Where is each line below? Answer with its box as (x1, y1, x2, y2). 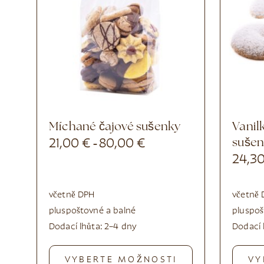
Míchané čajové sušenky (59, 121, 181, 133)
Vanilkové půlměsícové (232, 121, 240, 133)
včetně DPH (49, 190, 95, 200)
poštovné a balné (65, 206, 136, 216)
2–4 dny (104, 222, 137, 232)
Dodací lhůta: (49, 222, 105, 232)
